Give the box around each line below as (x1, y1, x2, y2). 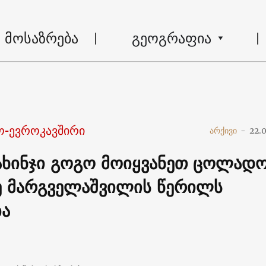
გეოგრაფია (131, 25, 211, 50)
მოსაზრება (4, 25, 78, 50)
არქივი (210, 125, 237, 136)
